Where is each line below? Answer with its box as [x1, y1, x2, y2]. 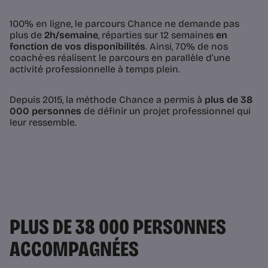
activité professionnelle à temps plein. [10, 63, 180, 75]
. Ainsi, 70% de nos [145, 41, 228, 53]
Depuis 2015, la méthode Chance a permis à [10, 94, 205, 106]
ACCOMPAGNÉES [10, 236, 142, 263]
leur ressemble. [10, 117, 77, 129]
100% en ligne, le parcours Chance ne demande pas [10, 18, 239, 30]
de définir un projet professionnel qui [81, 105, 251, 117]
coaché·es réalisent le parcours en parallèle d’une [10, 52, 230, 64]
